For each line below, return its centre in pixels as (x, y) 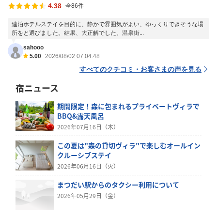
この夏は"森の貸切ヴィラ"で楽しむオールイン (129, 145)
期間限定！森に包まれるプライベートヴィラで (129, 106)
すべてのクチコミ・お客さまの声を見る (140, 69)
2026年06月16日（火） (88, 166)
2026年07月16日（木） (88, 127)
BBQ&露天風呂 (81, 116)
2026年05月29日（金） (88, 195)
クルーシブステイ (85, 155)
